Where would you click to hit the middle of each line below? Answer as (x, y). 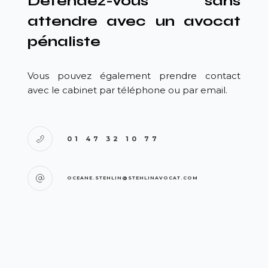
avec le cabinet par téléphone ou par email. (129, 90)
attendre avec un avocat (134, 21)
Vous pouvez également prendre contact (134, 76)
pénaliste (64, 42)
